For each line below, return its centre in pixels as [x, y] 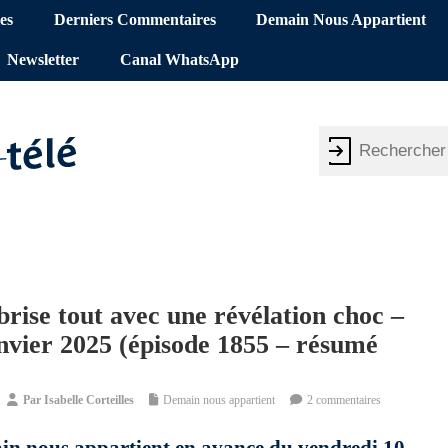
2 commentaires [344, 400]
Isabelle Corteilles [89, 400]
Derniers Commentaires [134, 20]
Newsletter [43, 60]
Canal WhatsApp [179, 60]
